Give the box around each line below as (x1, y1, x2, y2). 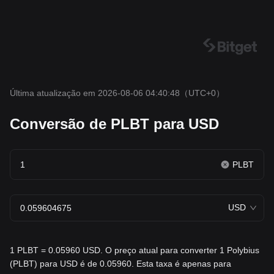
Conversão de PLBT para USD (10, 116, 219, 132)
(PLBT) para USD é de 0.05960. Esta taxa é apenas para (10, 259, 231, 268)
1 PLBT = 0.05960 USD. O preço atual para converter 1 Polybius (10, 245, 259, 255)
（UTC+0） (180, 88, 224, 98)
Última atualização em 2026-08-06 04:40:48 (10, 88, 180, 98)
